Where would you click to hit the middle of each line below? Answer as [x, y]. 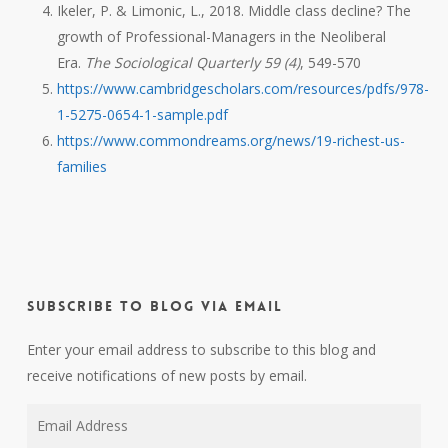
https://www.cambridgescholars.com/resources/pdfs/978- [242, 88]
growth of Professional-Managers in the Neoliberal [221, 36]
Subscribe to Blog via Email [154, 305]
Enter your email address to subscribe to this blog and [201, 349]
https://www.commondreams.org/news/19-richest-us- [230, 140]
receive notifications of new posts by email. [166, 375]
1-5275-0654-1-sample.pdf [142, 114]
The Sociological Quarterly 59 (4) [192, 62]
